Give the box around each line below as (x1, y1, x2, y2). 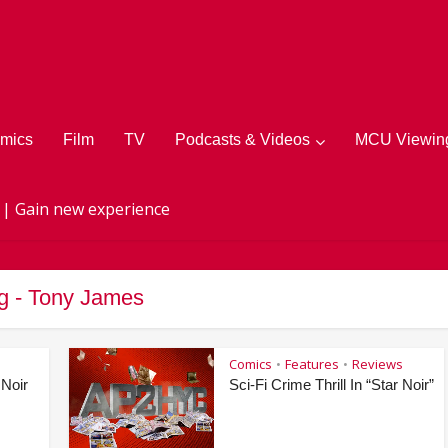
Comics (229, 355, 272, 373)
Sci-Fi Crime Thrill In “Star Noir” (229, 376, 434, 393)
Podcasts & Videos (175, 131, 310, 148)
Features (285, 355, 339, 373)
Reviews (352, 355, 403, 373)
